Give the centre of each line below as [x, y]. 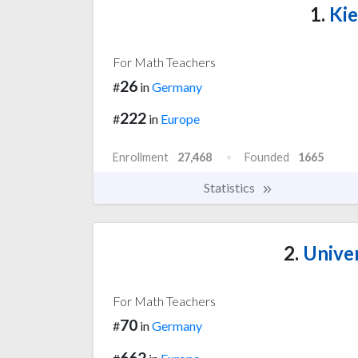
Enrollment [141, 157]
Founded [267, 157]
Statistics [231, 188]
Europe [180, 119]
